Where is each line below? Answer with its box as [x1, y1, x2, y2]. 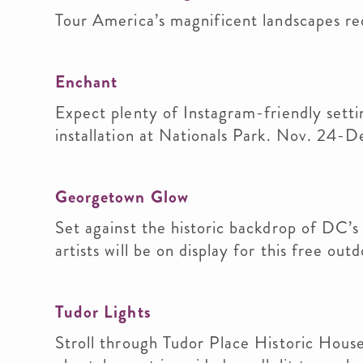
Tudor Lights [55, 300, 152, 324]
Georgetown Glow [55, 185, 189, 209]
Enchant [55, 70, 118, 94]
